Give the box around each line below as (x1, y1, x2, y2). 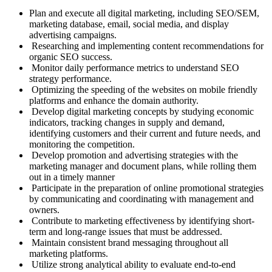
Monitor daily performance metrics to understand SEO (29, 62, 239, 73)
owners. (29, 204, 59, 215)
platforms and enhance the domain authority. (29, 95, 199, 106)
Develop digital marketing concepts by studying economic (29, 106, 254, 117)
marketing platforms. (29, 248, 108, 259)
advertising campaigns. (29, 29, 117, 40)
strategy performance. (29, 73, 112, 84)
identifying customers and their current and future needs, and (29, 127, 260, 138)
